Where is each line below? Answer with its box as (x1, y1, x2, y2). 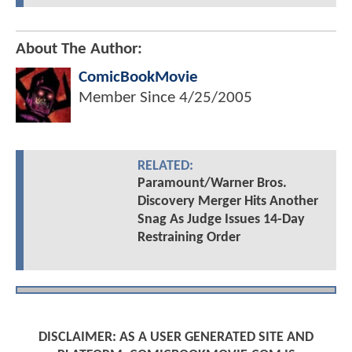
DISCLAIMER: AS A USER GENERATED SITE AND (38, 330, 313, 346)
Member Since (79, 90, 179, 107)
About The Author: (16, 41, 142, 58)
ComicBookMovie (79, 69, 198, 86)
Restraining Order (137, 230, 240, 246)
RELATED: (137, 159, 193, 174)
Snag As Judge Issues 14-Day (137, 212, 305, 228)
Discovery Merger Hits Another (137, 194, 318, 210)
